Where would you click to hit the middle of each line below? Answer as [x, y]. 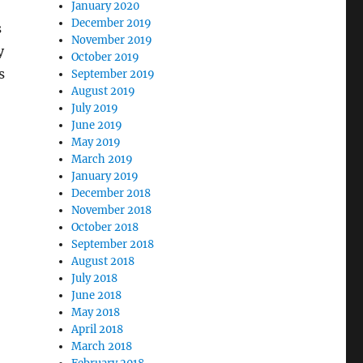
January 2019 [105, 176]
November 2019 [112, 40]
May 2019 [96, 142]
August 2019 [104, 91]
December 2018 [111, 193]
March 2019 [102, 159]
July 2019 [95, 108]
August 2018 [103, 261]
